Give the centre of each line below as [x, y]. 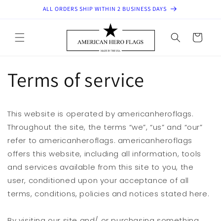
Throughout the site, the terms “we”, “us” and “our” [105, 127]
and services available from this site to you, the [101, 167]
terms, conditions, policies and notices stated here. [109, 194]
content [30, 15]
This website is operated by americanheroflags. [101, 114]
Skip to [27, 6]
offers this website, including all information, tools [104, 154]
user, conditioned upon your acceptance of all [98, 181]
